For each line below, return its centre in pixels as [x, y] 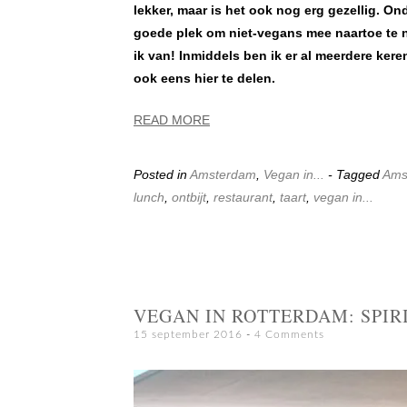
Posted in [162, 174]
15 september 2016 [188, 334]
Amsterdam [223, 174]
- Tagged [355, 174]
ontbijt [189, 197]
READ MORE [172, 119]
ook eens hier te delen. [204, 78]
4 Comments [289, 334]
